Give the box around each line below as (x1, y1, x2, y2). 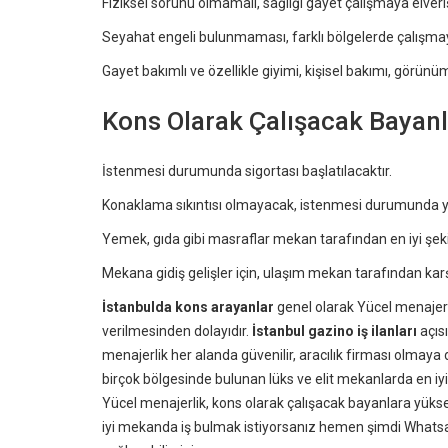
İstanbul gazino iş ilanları (252, 322, 417, 339)
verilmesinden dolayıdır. (102, 322, 252, 339)
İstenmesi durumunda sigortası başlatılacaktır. (102, 162, 392, 179)
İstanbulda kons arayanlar (102, 298, 274, 315)
